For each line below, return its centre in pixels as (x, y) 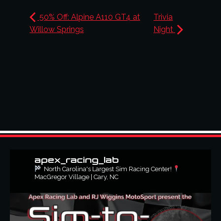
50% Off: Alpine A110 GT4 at (89, 17)
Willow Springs (57, 29)
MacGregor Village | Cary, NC (76, 177)
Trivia (163, 17)
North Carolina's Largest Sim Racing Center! (107, 169)
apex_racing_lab (77, 160)
